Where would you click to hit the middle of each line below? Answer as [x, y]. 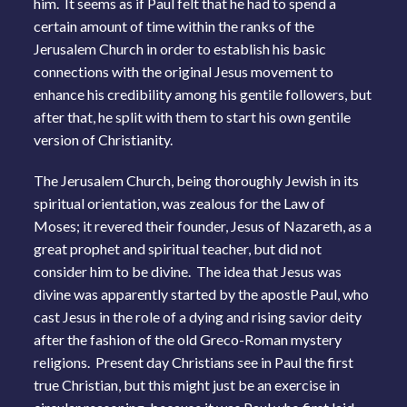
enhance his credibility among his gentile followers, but [203, 94]
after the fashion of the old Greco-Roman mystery [188, 339]
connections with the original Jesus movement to [184, 71]
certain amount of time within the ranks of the [174, 25]
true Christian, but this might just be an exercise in [187, 384]
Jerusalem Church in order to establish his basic [180, 48]
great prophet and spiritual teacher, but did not [178, 248]
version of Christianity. [104, 139]
